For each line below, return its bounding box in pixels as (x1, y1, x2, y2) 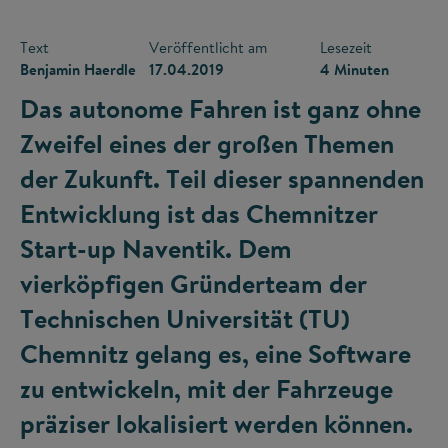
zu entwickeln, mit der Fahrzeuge (20, 370, 393, 407)
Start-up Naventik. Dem (20, 230, 292, 267)
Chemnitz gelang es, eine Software (20, 335, 411, 372)
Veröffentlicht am (148, 37, 267, 59)
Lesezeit (320, 37, 373, 59)
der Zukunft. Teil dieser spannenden (20, 160, 424, 197)
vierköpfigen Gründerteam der (20, 265, 367, 302)
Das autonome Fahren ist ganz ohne (20, 90, 421, 127)
